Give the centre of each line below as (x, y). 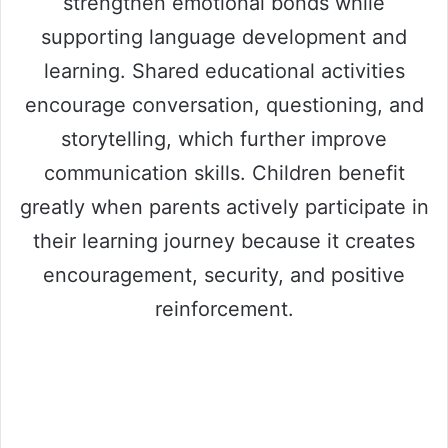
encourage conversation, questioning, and (224, 104)
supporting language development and (224, 36)
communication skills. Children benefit (224, 172)
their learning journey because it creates (224, 240)
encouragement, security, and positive (224, 274)
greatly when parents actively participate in (224, 206)
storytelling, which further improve (224, 138)
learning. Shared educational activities (224, 70)
